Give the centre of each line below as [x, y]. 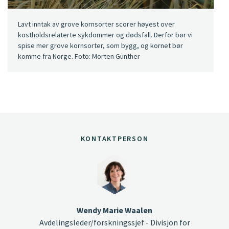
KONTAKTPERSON [114, 138]
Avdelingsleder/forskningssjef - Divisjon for [114, 222]
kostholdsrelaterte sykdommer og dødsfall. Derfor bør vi [105, 35]
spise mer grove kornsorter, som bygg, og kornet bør [100, 45]
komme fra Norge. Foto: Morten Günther [79, 56]
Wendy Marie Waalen [114, 210]
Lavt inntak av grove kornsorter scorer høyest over [96, 24]
